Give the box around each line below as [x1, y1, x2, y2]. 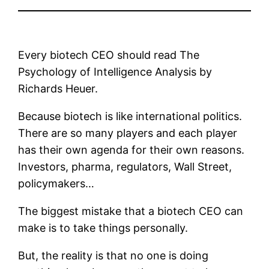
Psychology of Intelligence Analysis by [18, 65, 213, 78]
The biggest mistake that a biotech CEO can [18, 204, 244, 217]
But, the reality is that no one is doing [18, 249, 209, 262]
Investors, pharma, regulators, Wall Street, [18, 160, 232, 173]
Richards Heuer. [18, 82, 98, 95]
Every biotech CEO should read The [18, 48, 200, 61]
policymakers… [18, 177, 98, 190]
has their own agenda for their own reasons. [18, 143, 245, 156]
